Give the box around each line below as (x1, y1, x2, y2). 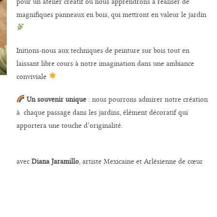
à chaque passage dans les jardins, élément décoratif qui (16, 108, 188, 117)
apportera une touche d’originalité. (16, 121, 124, 130)
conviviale (16, 72, 48, 81)
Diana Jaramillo (31, 157, 79, 166)
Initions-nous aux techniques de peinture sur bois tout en (16, 46, 189, 55)
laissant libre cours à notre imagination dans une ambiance (16, 59, 194, 68)
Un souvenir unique (26, 95, 88, 104)
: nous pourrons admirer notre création (88, 95, 208, 104)
